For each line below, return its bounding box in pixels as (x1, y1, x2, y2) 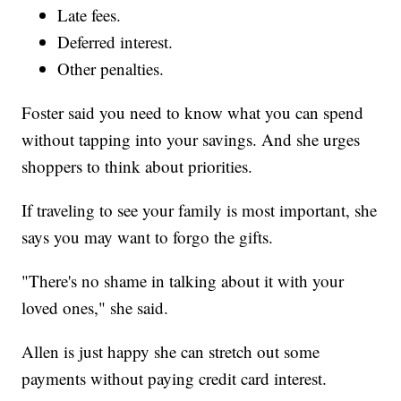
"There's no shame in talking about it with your (21, 269, 345, 292)
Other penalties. (57, 56, 165, 80)
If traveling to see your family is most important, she (21, 198, 378, 221)
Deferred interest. (57, 30, 174, 53)
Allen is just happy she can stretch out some (21, 339, 320, 363)
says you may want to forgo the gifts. (21, 225, 274, 248)
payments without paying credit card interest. (21, 366, 328, 389)
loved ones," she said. (21, 295, 169, 319)
